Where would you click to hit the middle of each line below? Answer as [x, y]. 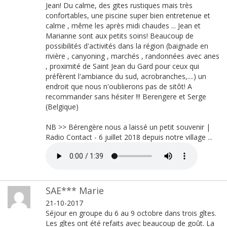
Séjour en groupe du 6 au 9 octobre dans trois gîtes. [131, 213]
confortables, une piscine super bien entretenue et [128, 15]
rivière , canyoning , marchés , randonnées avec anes [132, 56]
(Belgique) [62, 106]
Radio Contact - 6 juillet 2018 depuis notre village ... [129, 137]
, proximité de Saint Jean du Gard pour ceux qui [122, 66]
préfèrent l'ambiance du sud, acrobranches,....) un [126, 76]
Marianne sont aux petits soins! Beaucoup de [119, 35]
